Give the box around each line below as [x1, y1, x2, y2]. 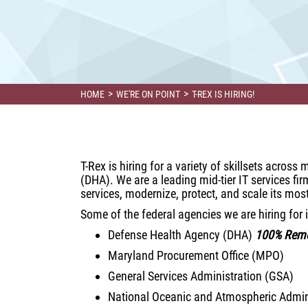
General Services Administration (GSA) [108, 269, 294, 283]
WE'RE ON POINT [116, 89, 180, 100]
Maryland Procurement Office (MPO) [108, 248, 284, 263]
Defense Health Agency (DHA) [108, 228, 255, 242]
